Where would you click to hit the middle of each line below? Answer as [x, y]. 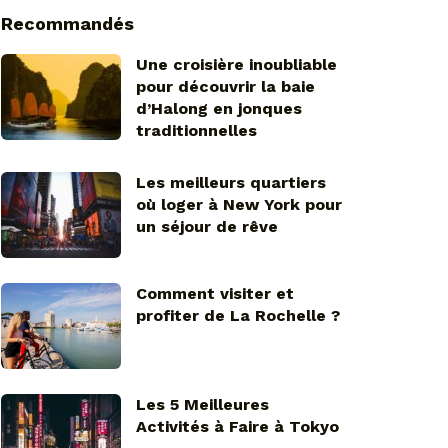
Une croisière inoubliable [236, 65]
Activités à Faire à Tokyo [237, 426]
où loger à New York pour [239, 205]
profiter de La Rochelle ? [238, 316]
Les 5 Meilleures [202, 404]
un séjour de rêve [207, 227]
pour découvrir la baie [225, 87]
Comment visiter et [215, 294]
